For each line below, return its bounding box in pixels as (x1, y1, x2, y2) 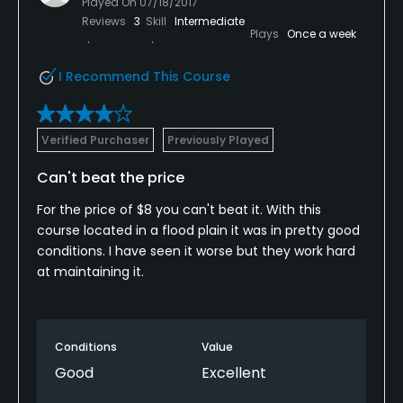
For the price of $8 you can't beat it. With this (37, 200, 321, 219)
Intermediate (175, 13, 245, 29)
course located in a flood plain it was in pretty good (37, 220, 360, 239)
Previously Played (167, 131, 269, 148)
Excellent (201, 362, 266, 383)
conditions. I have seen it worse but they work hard (37, 241, 355, 260)
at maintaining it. (37, 262, 144, 281)
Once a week (287, 25, 356, 41)
